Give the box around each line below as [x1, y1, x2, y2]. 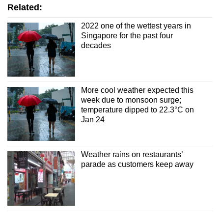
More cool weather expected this [81, 86, 193, 95]
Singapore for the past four [81, 31, 173, 40]
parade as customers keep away [81, 160, 193, 169]
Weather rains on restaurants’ [81, 150, 183, 159]
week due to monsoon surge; [81, 96, 181, 105]
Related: [7, 2, 42, 12]
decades [81, 41, 111, 50]
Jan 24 [81, 115, 105, 124]
